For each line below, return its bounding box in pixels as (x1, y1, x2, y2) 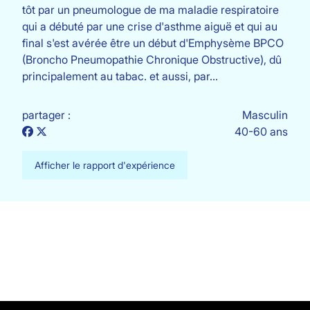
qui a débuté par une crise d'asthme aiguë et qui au (22, 19, 277, 33)
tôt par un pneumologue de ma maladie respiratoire (22, 3, 279, 17)
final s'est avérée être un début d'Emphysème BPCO (22, 36, 284, 50)
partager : (22, 108, 71, 122)
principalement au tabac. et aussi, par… (22, 69, 218, 83)
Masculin (242, 108, 288, 122)
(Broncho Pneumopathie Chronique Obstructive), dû (22, 53, 282, 66)
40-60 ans (235, 125, 288, 138)
